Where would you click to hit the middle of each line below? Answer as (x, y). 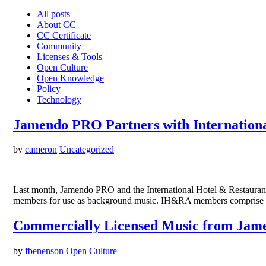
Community (59, 46)
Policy (49, 88)
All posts (53, 14)
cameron (41, 150)
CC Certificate (64, 35)
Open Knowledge (70, 78)
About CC (56, 24)
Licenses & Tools (69, 56)
